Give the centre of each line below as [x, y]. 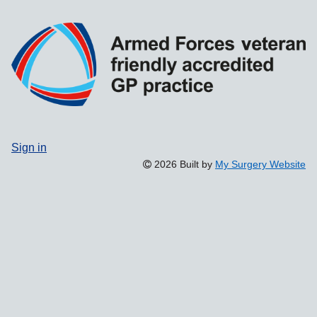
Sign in [29, 147]
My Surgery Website [260, 164]
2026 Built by [183, 164]
